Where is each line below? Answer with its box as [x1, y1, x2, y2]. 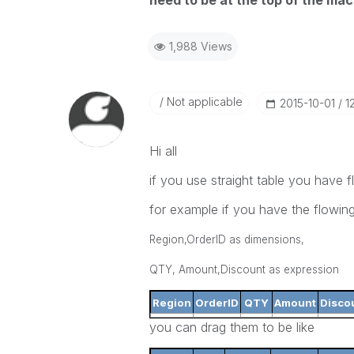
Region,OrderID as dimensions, [149, 233, 307, 246]
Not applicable [163, 95, 243, 108]
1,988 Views [168, 40, 232, 53]
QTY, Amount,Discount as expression [149, 263, 339, 276]
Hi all [149, 143, 177, 159]
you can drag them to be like [149, 319, 314, 335]
